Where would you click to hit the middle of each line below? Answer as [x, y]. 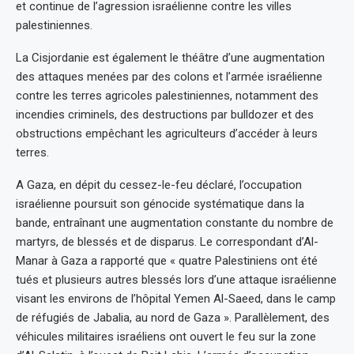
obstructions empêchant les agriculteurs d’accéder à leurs [167, 134]
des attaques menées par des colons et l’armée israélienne [169, 77]
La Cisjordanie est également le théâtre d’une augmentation [170, 58]
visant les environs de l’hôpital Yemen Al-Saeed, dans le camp [176, 299]
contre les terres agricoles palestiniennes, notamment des [167, 96]
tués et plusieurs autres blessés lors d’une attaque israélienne [176, 280]
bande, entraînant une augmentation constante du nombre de [175, 223]
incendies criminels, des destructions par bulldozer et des [165, 115]
